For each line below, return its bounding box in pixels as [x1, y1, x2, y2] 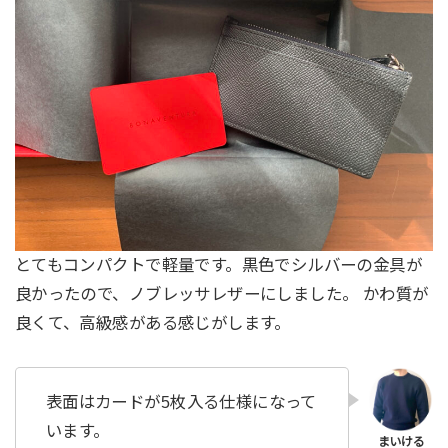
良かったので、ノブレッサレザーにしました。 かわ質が [14, 285, 429, 304]
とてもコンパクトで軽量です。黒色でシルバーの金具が [14, 256, 423, 275]
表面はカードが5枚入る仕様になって [45, 393, 317, 412]
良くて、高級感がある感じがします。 [14, 314, 291, 333]
